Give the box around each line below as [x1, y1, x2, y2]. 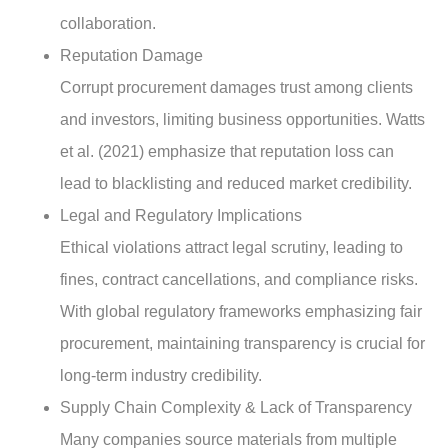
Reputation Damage [60, 46, 203, 64]
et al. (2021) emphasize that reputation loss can [60, 142, 394, 160]
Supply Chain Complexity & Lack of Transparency [60, 398, 412, 416]
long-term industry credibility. [60, 366, 262, 384]
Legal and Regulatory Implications [60, 206, 302, 224]
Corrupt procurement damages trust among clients [60, 78, 413, 96]
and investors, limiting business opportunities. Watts [60, 110, 425, 128]
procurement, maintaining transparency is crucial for [60, 334, 425, 352]
